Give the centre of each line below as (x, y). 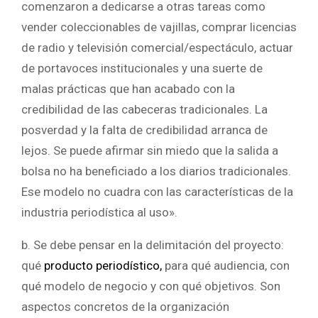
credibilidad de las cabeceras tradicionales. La (144, 109)
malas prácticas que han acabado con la (128, 88)
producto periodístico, (103, 265)
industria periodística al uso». (99, 212)
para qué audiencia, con (226, 265)
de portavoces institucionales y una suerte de (142, 68)
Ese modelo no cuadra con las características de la (157, 191)
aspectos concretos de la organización (125, 306)
